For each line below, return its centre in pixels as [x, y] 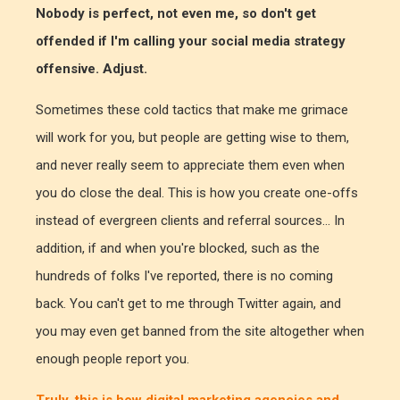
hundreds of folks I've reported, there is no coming [184, 275]
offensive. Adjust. [92, 68]
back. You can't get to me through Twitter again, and [188, 303]
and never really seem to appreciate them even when [190, 165]
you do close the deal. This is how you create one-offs [197, 192]
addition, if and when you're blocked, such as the [178, 248]
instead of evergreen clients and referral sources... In [190, 220]
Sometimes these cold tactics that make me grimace [192, 109]
